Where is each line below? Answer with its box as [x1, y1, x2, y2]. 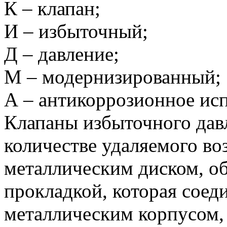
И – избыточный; [4, 20, 148, 43]
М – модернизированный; [4, 66, 221, 88]
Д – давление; [4, 43, 119, 65]
